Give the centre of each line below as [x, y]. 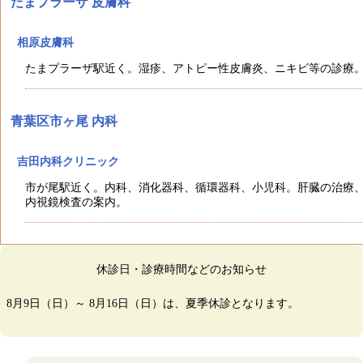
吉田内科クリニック [68, 162]
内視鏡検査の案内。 [76, 202]
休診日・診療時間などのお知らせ [181, 269]
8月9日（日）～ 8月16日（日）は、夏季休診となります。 [153, 303]
